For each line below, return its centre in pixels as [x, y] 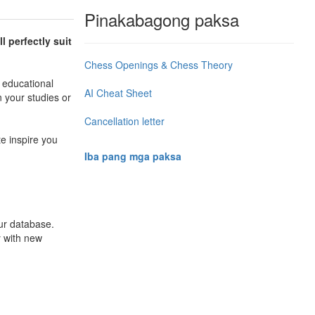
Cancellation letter [124, 121]
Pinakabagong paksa [161, 19]
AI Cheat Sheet [118, 92]
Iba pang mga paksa [133, 156]
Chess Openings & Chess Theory [158, 64]
